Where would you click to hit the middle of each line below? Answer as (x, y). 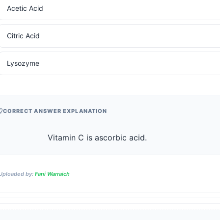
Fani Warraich (52, 174)
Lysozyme (23, 63)
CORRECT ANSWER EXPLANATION (55, 111)
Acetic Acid (25, 8)
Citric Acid (23, 36)
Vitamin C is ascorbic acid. (117, 137)
